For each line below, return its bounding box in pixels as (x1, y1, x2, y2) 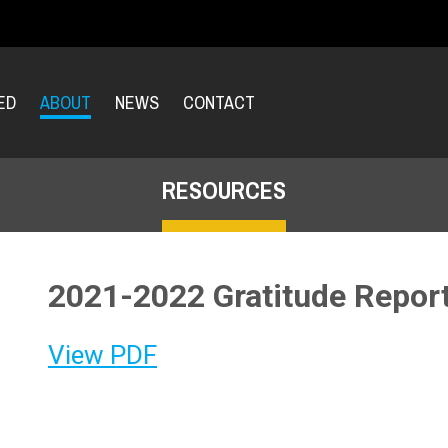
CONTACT (182, 89, 255, 115)
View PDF (48, 340, 157, 371)
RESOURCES (162, 174, 286, 207)
